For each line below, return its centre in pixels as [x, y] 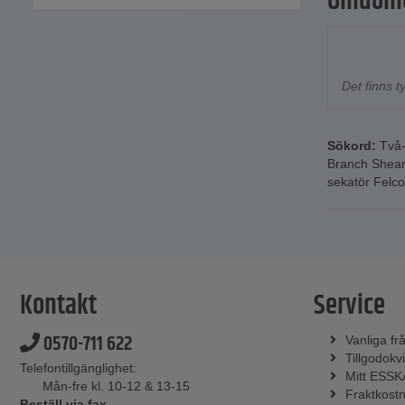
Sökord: [352, 145]
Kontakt [58, 306]
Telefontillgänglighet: [78, 367]
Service [349, 306]
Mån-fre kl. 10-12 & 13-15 [116, 386]
